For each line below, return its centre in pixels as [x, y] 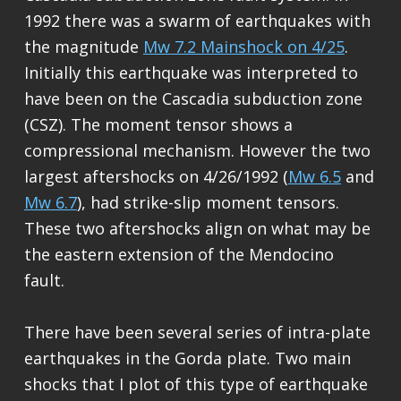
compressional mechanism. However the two [197, 150]
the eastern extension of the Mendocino [179, 254]
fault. [44, 280]
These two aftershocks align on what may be [197, 228]
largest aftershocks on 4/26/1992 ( [156, 176]
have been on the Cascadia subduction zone [193, 98]
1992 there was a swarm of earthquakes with [197, 20]
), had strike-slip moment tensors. [208, 202]
